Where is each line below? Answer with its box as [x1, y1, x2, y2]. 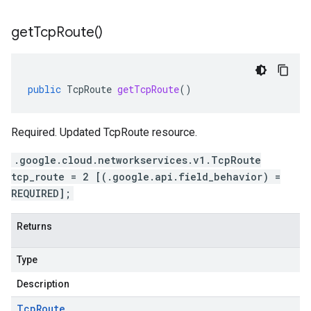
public [28, 83, 61, 96]
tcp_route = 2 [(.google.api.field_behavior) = [11, 170, 280, 183]
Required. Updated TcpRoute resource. [11, 126, 197, 139]
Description [17, 278, 69, 289]
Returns [17, 221, 52, 232]
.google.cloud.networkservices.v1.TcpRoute [14, 153, 261, 167]
